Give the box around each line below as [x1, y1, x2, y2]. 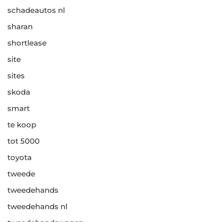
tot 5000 [7, 136, 40, 146]
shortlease [7, 38, 47, 48]
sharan [7, 22, 33, 32]
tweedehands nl [7, 202, 67, 212]
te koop [7, 120, 36, 130]
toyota [7, 153, 32, 163]
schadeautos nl [7, 5, 65, 15]
